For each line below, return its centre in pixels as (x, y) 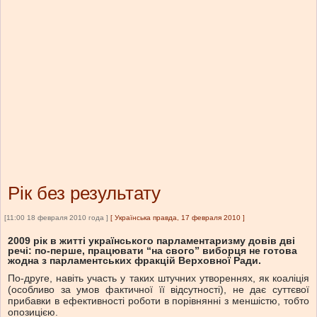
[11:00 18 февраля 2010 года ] (56, 218)
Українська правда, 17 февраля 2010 (178, 218)
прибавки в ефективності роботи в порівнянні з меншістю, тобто (158, 301)
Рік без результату (84, 194)
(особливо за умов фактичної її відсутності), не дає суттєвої (158, 290)
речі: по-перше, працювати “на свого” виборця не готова (152, 251)
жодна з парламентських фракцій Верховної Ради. (134, 261)
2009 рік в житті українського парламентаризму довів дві (151, 241)
